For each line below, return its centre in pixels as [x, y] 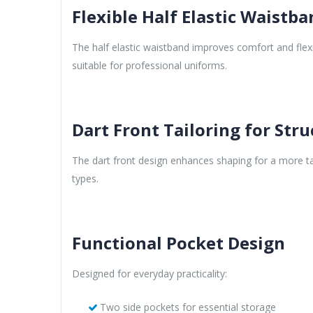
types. [85, 178]
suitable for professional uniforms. [150, 65]
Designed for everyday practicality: [150, 273]
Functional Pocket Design [179, 242]
